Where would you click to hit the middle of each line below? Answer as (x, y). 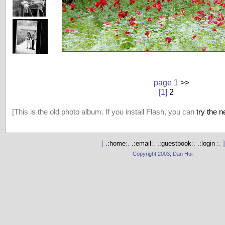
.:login (207, 144)
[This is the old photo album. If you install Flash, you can (104, 112)
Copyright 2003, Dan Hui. (163, 153)
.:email (141, 144)
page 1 (162, 82)
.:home (116, 144)
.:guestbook (174, 144)
